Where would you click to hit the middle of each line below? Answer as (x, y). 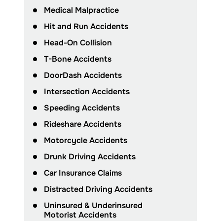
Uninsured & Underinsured (93, 206)
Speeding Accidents (82, 108)
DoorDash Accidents (83, 75)
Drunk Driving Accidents (90, 157)
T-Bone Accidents (78, 59)
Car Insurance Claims (83, 173)
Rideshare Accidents (83, 124)
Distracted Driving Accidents (98, 189)
